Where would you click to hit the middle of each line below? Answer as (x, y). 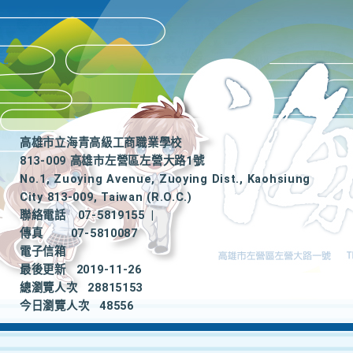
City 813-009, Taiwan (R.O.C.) (106, 197)
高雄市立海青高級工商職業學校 (101, 143)
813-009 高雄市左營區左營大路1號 (112, 161)
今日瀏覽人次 (55, 306)
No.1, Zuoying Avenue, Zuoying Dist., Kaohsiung (165, 179)
